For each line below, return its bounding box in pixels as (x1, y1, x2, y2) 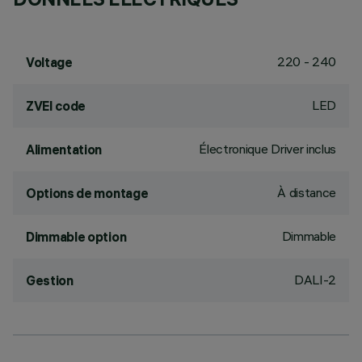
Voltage (26, 54, 73, 70)
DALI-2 (293, 271, 336, 288)
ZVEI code (26, 98, 86, 114)
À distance (277, 184, 336, 200)
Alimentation (26, 141, 103, 158)
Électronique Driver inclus (199, 141, 336, 157)
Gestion (26, 272, 74, 288)
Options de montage (26, 185, 149, 201)
